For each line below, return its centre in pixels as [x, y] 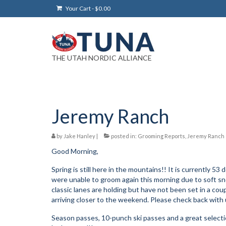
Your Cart [78, 8]
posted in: [124, 136]
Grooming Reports [161, 136]
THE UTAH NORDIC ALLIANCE [102, 58]
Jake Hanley [79, 136]
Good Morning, [75, 151]
